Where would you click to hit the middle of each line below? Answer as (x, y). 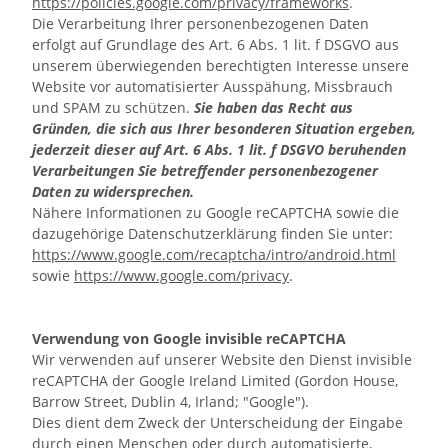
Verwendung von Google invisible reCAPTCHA (189, 338)
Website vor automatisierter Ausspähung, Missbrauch (212, 86)
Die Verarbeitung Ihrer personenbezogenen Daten (200, 23)
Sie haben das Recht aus (273, 107)
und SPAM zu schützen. (113, 107)
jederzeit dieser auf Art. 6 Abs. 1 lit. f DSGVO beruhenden (219, 149)
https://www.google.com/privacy (181, 275)
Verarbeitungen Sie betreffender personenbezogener (205, 170)
